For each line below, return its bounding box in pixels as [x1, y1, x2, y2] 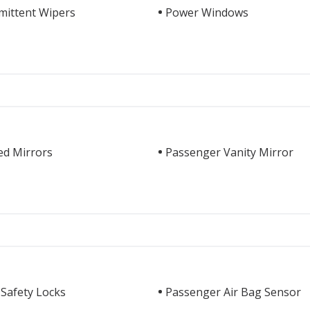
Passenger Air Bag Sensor [165, 284, 301, 300]
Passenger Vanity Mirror [165, 145, 293, 160]
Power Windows [165, 5, 248, 20]
